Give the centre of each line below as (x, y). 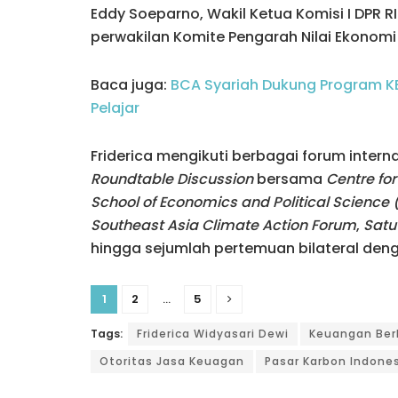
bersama (290, 179)
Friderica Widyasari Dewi (213, 333)
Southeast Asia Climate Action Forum (223, 225)
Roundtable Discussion (172, 179)
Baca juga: (131, 84)
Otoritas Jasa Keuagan (172, 361)
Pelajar (115, 107)
